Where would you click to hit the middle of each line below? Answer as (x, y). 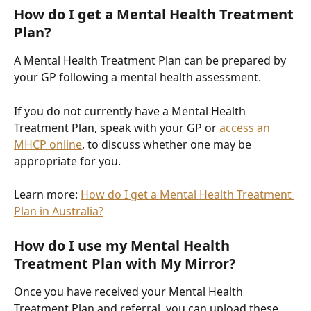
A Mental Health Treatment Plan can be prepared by (151, 61)
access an (246, 127)
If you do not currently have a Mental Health (131, 111)
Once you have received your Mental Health (130, 291)
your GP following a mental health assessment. (137, 77)
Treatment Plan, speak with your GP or (117, 127)
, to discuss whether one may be (168, 144)
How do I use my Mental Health (124, 245)
